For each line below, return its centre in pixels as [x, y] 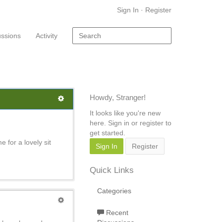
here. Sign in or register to [131, 123]
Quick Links [112, 170]
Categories [114, 191]
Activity [47, 36]
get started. [108, 133]
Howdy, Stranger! [118, 97]
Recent [116, 213]
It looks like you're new [125, 113]
